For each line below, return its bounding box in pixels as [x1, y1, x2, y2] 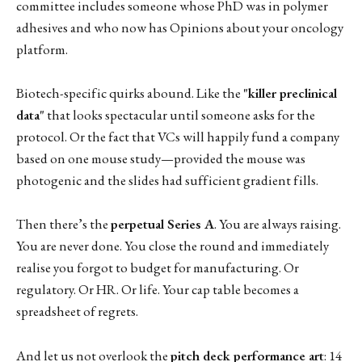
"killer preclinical [243, 84, 337, 103]
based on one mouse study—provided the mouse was [16, 149, 305, 168]
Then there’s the [16, 215, 111, 234]
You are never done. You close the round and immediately [16, 237, 329, 255]
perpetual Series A [111, 215, 214, 234]
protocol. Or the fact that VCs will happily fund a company [16, 128, 339, 146]
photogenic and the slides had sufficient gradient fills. [16, 171, 318, 190]
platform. [16, 40, 68, 58]
